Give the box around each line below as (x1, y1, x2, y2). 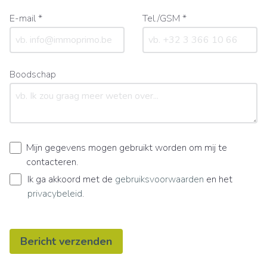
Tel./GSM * (142, 11, 187, 25)
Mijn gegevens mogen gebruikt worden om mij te (26, 141, 227, 154)
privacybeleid (27, 187, 82, 200)
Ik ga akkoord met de (27, 172, 115, 186)
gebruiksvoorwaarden (115, 172, 204, 186)
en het (204, 172, 232, 186)
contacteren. (26, 155, 78, 169)
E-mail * (10, 11, 42, 25)
